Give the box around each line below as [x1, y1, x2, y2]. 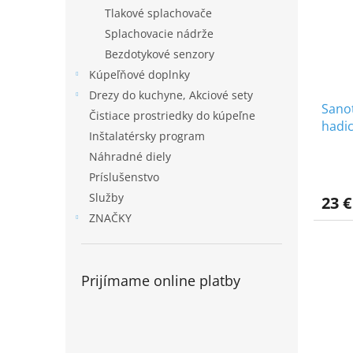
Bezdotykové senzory [105, 46, 214, 62]
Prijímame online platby [81, 271, 240, 291]
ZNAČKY [89, 210, 132, 226]
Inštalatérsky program [89, 128, 205, 144]
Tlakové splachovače [105, 6, 212, 21]
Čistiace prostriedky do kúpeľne [89, 108, 255, 124]
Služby [89, 190, 124, 206]
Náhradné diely [89, 149, 171, 165]
